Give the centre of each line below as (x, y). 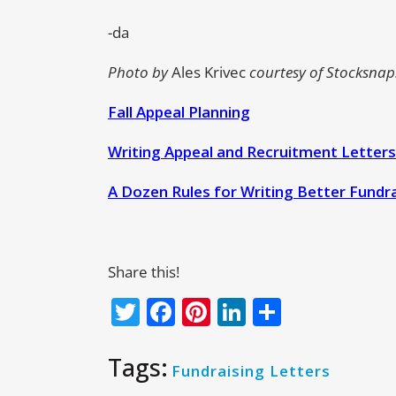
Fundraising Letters (251, 371)
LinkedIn (306, 312)
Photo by (140, 72)
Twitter (190, 312)
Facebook (241, 312)
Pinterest (274, 312)
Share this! (144, 272)
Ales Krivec (209, 72)
